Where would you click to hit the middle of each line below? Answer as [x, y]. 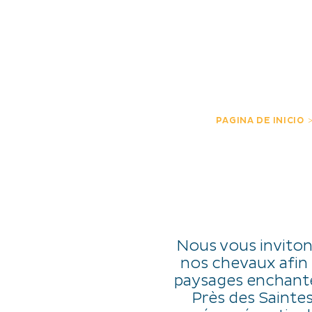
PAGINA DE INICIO [260, 120]
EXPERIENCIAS [248, 26]
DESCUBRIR [118, 26]
